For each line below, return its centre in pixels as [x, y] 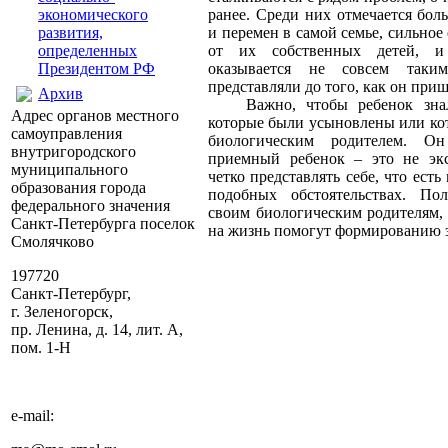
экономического [93, 14]
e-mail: [32, 415]
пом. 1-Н [41, 347]
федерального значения [90, 205]
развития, [70, 32]
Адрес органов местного [95, 115]
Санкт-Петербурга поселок [103, 223]
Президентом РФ [96, 68]
